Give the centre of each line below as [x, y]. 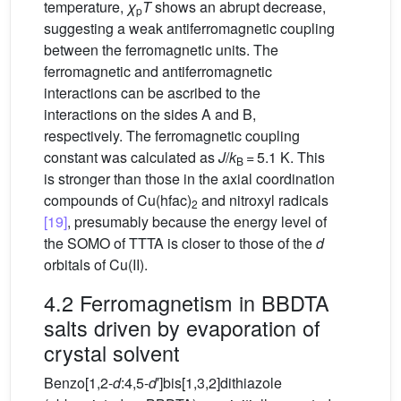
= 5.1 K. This [284, 158]
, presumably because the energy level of [197, 222]
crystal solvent [112, 353]
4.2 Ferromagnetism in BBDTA [187, 303]
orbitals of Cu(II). [96, 265]
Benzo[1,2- [78, 383]
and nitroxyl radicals [263, 200]
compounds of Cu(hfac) [118, 200]
